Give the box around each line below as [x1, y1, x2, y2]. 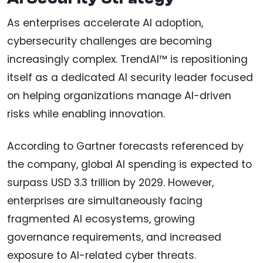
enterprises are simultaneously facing [7, 194, 203, 208]
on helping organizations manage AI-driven [7, 89, 231, 103]
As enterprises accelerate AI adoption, [7, 16, 203, 31]
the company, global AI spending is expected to [7, 157, 252, 172]
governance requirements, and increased [7, 230, 221, 245]
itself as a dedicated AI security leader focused [7, 70, 253, 85]
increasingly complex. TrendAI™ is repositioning [7, 52, 248, 67]
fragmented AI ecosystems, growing [7, 212, 195, 227]
